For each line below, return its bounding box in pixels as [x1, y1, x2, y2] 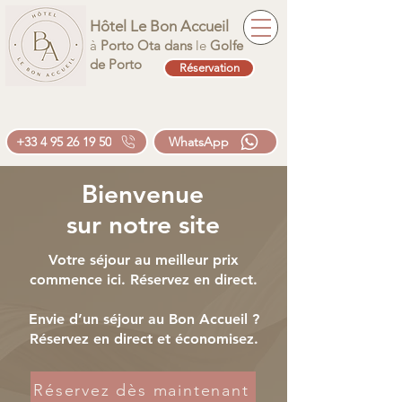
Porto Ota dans [100, 37, 196, 54]
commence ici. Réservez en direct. [30, 271, 258, 288]
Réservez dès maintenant [33, 380, 249, 400]
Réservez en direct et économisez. [29, 330, 258, 347]
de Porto [90, 56, 142, 73]
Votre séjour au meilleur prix [48, 251, 239, 268]
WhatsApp [169, 134, 229, 150]
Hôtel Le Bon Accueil [90, 17, 229, 35]
